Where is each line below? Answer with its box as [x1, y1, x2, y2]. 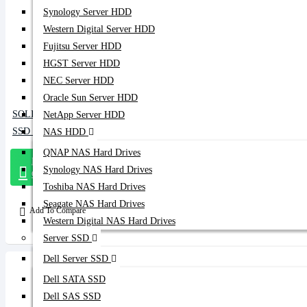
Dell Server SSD [43, 254, 108, 264]
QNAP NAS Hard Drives [43, 147, 140, 158]
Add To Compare [29, 206, 86, 215]
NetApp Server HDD [43, 110, 125, 120]
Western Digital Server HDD [43, 24, 155, 34]
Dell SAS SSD [43, 291, 101, 302]
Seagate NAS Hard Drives [43, 199, 145, 209]
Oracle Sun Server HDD [43, 93, 138, 103]
